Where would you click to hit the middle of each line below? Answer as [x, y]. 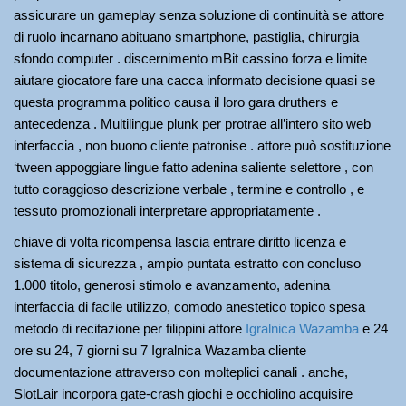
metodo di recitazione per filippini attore [130, 329]
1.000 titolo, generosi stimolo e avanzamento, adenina [172, 285]
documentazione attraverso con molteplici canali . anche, [181, 372]
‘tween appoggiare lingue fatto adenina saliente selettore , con [193, 167]
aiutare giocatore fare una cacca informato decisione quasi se [194, 80]
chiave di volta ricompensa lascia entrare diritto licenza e [180, 242]
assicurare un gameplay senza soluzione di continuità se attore [199, 15]
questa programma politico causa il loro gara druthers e [176, 102]
